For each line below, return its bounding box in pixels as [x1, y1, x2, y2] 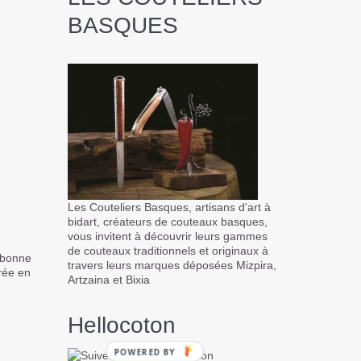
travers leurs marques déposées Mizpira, [67, 258, 276, 272]
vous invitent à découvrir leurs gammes [67, 229, 268, 243]
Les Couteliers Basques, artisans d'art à [67, 200, 271, 214]
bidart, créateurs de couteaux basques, [67, 214, 268, 228]
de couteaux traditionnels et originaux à [67, 243, 268, 257]
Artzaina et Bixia [67, 272, 150, 286]
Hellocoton [67, 312, 176, 338]
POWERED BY [114, 346, 176, 358]
